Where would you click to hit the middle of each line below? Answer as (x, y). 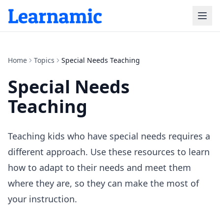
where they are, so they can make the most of (103, 183)
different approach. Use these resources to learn (109, 152)
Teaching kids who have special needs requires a (109, 136)
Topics (44, 60)
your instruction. (42, 199)
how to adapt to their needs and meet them (99, 167)
